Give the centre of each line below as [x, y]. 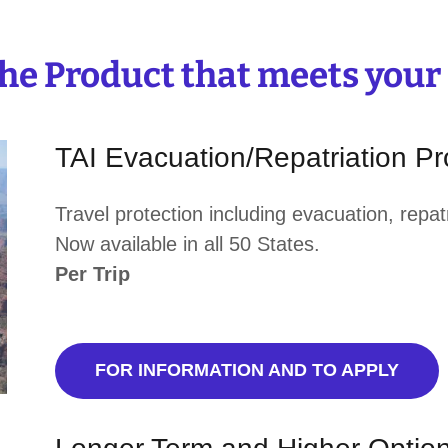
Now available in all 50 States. [187, 243]
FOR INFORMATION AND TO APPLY [246, 370]
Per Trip [92, 273]
